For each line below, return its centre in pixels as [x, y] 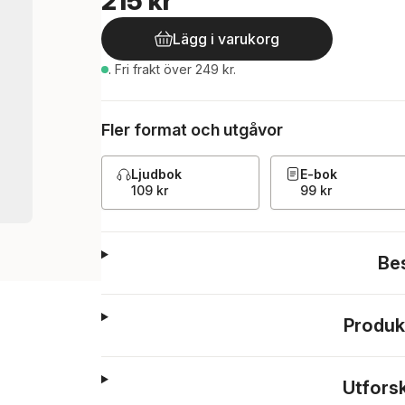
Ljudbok [156, 174]
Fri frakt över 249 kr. [175, 69]
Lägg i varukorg [226, 39]
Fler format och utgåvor [192, 130]
